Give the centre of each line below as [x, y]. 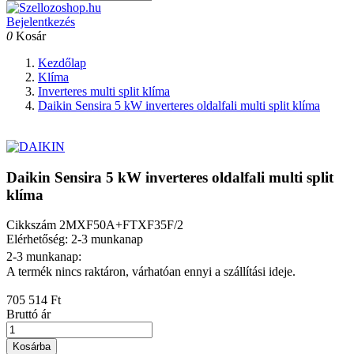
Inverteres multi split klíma [104, 91]
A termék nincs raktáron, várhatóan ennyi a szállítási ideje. [151, 272]
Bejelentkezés [41, 22]
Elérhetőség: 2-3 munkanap [75, 239]
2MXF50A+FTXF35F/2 [121, 225]
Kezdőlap [62, 63]
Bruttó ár [28, 314]
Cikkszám [33, 225]
